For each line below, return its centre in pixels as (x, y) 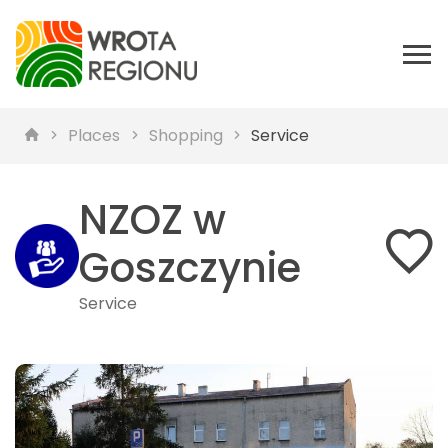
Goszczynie (190, 268)
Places (94, 135)
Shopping (185, 135)
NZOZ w (153, 220)
